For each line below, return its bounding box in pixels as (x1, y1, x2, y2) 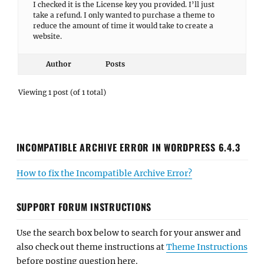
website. (33, 32, 62, 41)
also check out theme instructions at (16, 241, 166, 252)
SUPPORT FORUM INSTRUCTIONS (16, 199, 151, 214)
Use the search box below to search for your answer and (16, 227, 241, 238)
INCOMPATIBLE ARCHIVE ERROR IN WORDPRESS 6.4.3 (16, 140, 240, 154)
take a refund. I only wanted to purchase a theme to (33, 11, 214, 19)
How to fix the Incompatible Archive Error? (16, 167, 192, 179)
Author (45, 60, 71, 68)
